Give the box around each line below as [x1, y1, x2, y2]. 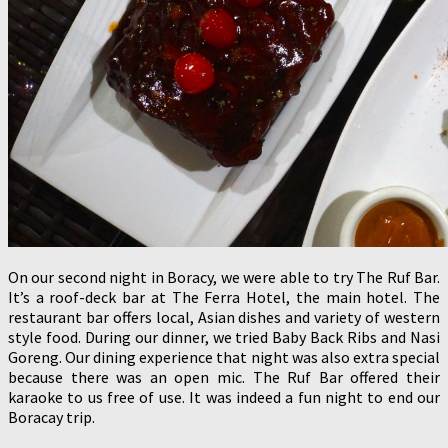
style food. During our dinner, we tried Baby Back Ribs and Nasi [8, 327, 440, 348]
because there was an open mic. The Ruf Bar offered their [8, 367, 440, 388]
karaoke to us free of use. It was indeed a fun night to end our [8, 387, 440, 408]
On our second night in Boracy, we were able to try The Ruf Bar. [8, 267, 440, 288]
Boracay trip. [8, 407, 95, 428]
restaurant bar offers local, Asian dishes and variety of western [8, 307, 440, 328]
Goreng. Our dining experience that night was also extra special [8, 347, 440, 368]
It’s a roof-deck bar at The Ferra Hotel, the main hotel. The [8, 287, 440, 308]
